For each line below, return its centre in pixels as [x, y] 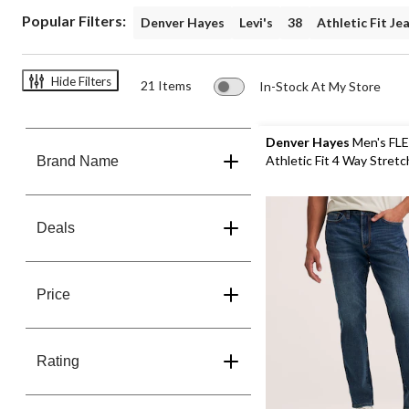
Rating [58, 361]
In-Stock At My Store [320, 86]
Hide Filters [81, 81]
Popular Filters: [74, 21]
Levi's [256, 22]
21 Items [166, 85]
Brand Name [78, 161]
